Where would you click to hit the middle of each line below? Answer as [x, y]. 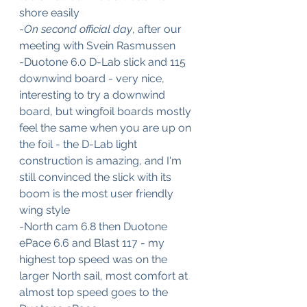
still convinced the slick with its [97, 177]
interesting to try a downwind [94, 95]
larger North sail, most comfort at [105, 276]
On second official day [78, 29]
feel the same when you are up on [107, 128]
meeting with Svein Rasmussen [97, 46]
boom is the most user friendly [98, 194]
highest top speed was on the [95, 259]
